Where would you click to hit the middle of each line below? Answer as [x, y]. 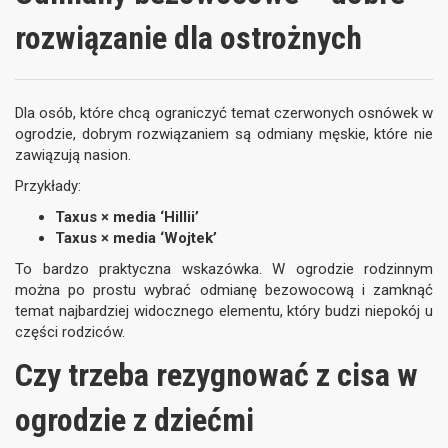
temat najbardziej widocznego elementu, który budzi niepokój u [224, 311]
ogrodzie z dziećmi [134, 420]
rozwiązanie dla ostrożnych [188, 38]
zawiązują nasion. [73, 155]
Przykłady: [48, 186]
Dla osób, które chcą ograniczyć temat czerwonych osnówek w [224, 113]
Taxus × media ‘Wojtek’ [136, 238]
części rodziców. [70, 332]
